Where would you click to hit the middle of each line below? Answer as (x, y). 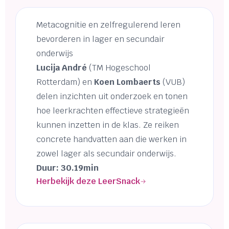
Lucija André (62, 68)
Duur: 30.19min (67, 168)
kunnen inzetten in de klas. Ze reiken (108, 125)
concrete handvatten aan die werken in (111, 140)
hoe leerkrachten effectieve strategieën (113, 111)
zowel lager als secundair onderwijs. (106, 154)
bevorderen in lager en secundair (100, 39)
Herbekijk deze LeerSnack (88, 181)
